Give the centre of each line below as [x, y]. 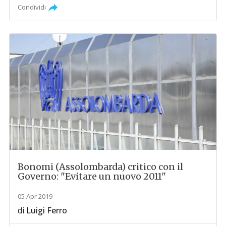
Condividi [32, 7]
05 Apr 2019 [35, 196]
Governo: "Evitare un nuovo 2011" [92, 177]
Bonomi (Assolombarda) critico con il [101, 167]
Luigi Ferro [47, 211]
